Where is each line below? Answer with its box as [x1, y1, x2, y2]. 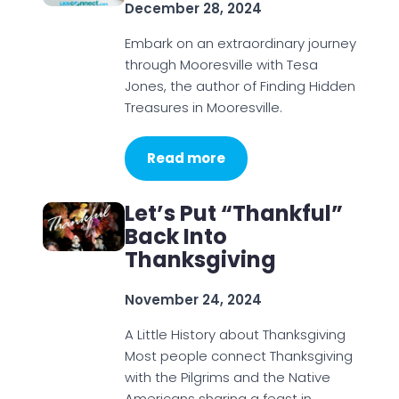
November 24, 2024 [124, 290, 262, 309]
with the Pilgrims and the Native [124, 368, 330, 387]
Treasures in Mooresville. [124, 98, 282, 117]
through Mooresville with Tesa [124, 55, 318, 74]
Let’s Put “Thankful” [124, 199, 343, 228]
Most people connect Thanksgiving [124, 346, 353, 365]
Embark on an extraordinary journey [124, 34, 356, 53]
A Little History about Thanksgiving [124, 325, 346, 344]
